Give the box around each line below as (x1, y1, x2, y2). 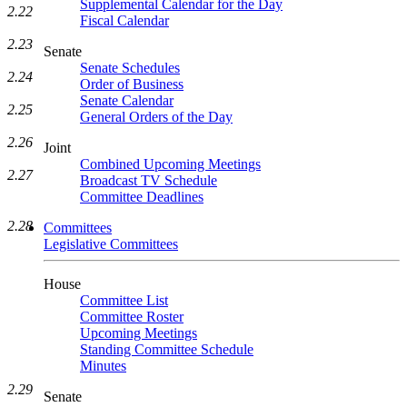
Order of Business (80, 76, 184, 92)
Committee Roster (80, 309, 184, 324)
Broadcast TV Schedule (80, 173, 217, 188)
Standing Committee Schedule (80, 342, 253, 357)
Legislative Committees (44, 236, 178, 252)
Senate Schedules (80, 60, 180, 75)
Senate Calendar (80, 93, 174, 108)
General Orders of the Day (80, 109, 233, 124)
